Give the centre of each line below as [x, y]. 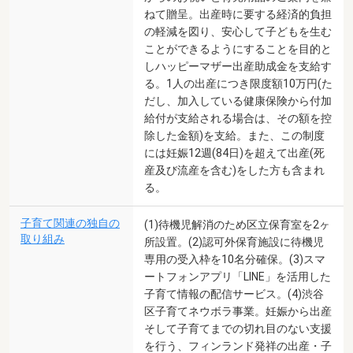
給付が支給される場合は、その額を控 [238, 118]
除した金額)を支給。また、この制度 [234, 135]
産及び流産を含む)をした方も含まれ [234, 170]
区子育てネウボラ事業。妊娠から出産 [238, 311]
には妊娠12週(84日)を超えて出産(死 [234, 152]
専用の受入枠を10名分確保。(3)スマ [235, 259]
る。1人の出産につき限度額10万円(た [238, 83]
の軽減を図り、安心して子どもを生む [238, 31]
